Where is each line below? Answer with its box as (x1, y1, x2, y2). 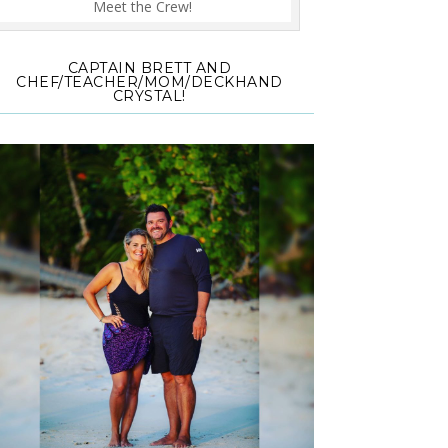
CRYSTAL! (112, 87, 186, 106)
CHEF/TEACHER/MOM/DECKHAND (16, 73, 283, 92)
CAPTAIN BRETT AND (67, 59, 232, 78)
